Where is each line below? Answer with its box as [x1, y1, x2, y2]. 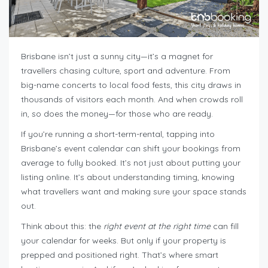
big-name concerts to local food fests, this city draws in [21, 80, 241, 91]
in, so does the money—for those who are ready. [21, 108, 213, 120]
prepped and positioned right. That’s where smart [21, 249, 218, 261]
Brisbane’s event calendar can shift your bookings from [21, 143, 240, 154]
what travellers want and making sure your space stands [21, 186, 246, 197]
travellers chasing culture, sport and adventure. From [21, 65, 230, 77]
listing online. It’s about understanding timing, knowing [21, 172, 234, 183]
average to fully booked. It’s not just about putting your [21, 157, 240, 169]
